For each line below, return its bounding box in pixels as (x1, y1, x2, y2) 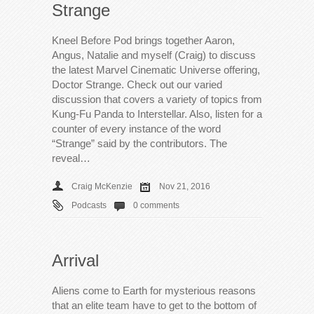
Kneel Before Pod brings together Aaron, (52, 34, 235, 46)
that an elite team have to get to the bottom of (52, 299, 257, 311)
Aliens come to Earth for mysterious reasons (52, 284, 256, 296)
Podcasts (71, 200, 107, 210)
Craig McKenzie (71, 181, 132, 191)
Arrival (52, 250, 99, 270)
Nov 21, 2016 (159, 181, 210, 191)
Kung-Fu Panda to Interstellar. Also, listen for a (52, 107, 262, 120)
